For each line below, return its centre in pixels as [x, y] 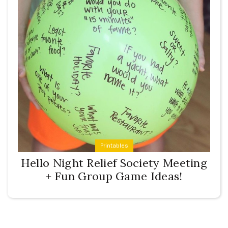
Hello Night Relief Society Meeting [114, 163]
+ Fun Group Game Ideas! [114, 176]
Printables [114, 145]
